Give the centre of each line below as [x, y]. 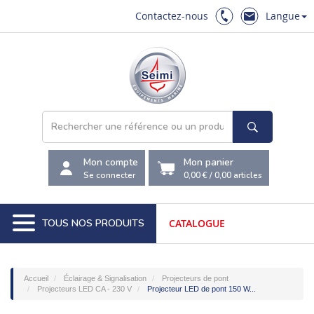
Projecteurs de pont [195, 278]
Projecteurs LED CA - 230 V [84, 289]
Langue [283, 16]
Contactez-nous [172, 16]
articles [247, 175]
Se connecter [109, 175]
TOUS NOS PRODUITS [93, 223]
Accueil [36, 278]
